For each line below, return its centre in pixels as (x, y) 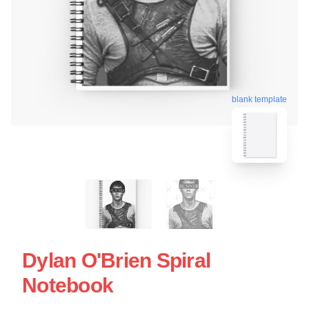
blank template (259, 100)
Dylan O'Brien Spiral (116, 260)
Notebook (68, 285)
